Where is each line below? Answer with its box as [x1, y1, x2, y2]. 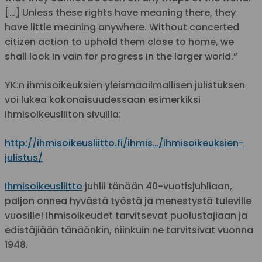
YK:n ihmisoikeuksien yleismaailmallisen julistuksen [5, 78, 245, 92]
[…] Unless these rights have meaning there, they [5, 6, 236, 19]
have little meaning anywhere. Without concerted [5, 20, 239, 34]
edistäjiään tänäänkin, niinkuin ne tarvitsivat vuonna [5, 223, 253, 237]
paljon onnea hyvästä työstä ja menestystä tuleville [5, 194, 251, 208]
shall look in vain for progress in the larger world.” [5, 50, 237, 63]
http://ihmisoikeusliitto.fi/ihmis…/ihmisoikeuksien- [5, 136, 244, 150]
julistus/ [5, 151, 43, 164]
